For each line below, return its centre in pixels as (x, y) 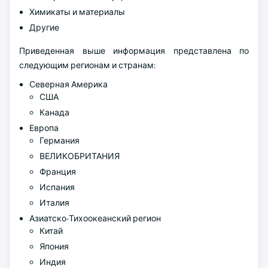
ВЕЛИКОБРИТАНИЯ (80, 156)
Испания (57, 187)
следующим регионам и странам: (87, 65)
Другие (44, 28)
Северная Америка (68, 84)
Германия (60, 141)
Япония (54, 246)
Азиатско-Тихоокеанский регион (95, 218)
